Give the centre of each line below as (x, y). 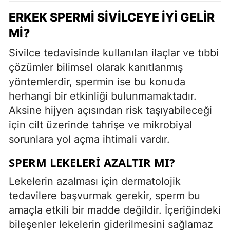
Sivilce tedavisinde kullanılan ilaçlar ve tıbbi (114, 53)
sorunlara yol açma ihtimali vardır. (89, 139)
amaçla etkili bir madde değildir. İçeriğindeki (115, 210)
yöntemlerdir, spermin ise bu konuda (97, 81)
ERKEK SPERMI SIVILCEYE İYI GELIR (112, 17)
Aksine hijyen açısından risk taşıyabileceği (110, 110)
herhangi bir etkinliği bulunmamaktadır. (103, 96)
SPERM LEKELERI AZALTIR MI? (92, 162)
